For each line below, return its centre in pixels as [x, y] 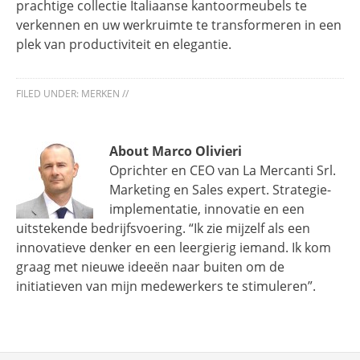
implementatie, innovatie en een [207, 209]
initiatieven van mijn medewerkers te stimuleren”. [166, 286]
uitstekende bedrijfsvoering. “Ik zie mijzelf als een [163, 229]
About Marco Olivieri [176, 151]
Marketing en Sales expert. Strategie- [220, 190]
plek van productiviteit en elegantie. [124, 45]
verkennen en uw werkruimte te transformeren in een [179, 25]
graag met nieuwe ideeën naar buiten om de [150, 267]
